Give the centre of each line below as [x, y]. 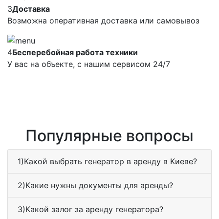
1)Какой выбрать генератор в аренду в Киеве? [107, 162]
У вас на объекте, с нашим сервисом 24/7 [89, 64]
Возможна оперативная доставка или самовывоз [103, 20]
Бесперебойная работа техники [75, 53]
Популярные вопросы [109, 136]
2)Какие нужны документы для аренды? [95, 186]
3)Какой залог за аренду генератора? [90, 209]
